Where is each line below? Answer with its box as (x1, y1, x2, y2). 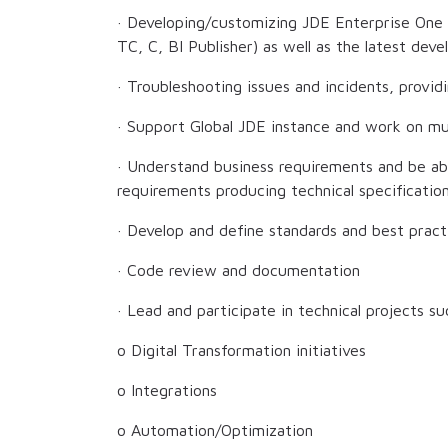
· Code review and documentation (117, 261, 360, 280)
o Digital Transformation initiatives (117, 341, 366, 360)
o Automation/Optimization (117, 421, 313, 440)
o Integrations (117, 381, 217, 400)
